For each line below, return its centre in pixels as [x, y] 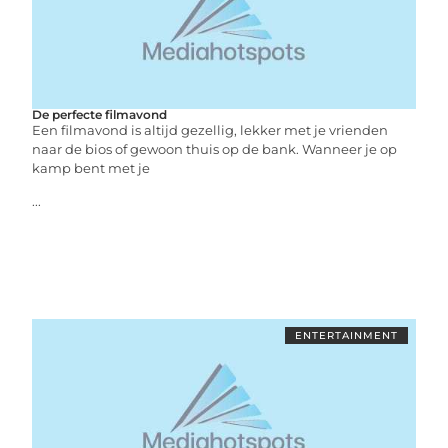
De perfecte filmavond [100, 114]
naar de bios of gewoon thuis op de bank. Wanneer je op [215, 148]
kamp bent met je [91, 167]
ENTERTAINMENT [346, 335]
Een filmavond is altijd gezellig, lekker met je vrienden [210, 129]
